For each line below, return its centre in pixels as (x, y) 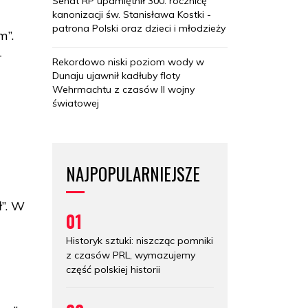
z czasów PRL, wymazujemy (131, 255)
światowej (76, 103)
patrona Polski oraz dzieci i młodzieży (139, 28)
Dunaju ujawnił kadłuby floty (116, 75)
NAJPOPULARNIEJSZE (133, 173)
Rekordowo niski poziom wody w (128, 62)
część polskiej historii (113, 269)
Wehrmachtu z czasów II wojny (123, 89)
